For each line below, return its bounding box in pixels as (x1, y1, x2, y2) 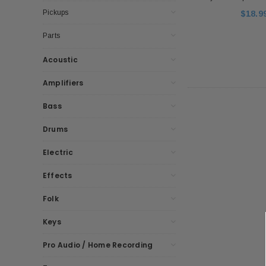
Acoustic (43, 54, 78, 65)
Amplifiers (43, 77, 84, 88)
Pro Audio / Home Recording (43, 239, 153, 250)
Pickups (43, 8, 69, 17)
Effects (43, 170, 72, 180)
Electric (43, 147, 73, 157)
